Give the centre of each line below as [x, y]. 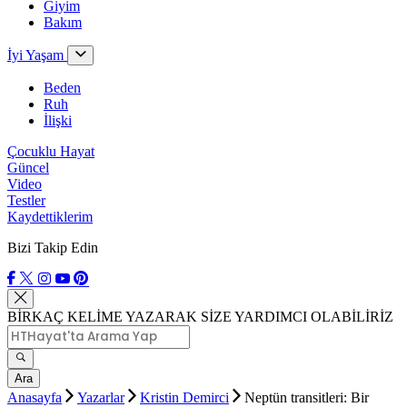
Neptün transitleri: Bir [307, 397]
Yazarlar [101, 397]
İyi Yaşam [37, 55]
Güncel [28, 168]
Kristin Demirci [184, 397]
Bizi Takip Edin [53, 248]
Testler [26, 200]
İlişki [58, 120]
